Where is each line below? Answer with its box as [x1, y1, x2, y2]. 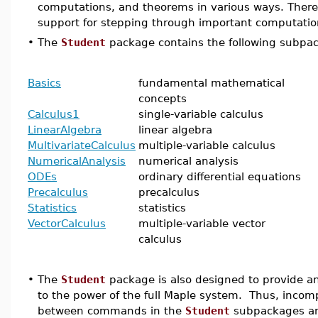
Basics [28, 77, 61, 89]
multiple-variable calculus [138, 139, 275, 151]
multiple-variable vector [138, 217, 265, 229]
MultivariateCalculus [28, 139, 136, 151]
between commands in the [38, 305, 185, 317]
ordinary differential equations [138, 170, 301, 182]
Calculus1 [28, 108, 79, 120]
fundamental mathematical [138, 77, 285, 89]
